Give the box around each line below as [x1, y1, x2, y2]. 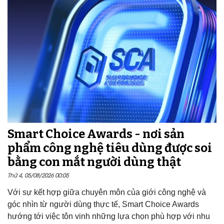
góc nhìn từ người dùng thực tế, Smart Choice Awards [7, 199, 199, 208]
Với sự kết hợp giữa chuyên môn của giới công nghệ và [7, 187, 206, 196]
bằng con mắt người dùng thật [7, 154, 181, 169]
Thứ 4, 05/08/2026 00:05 [7, 170, 68, 178]
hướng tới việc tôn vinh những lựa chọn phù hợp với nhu [7, 211, 210, 220]
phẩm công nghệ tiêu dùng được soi [7, 140, 212, 155]
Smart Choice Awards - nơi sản [7, 126, 184, 141]
